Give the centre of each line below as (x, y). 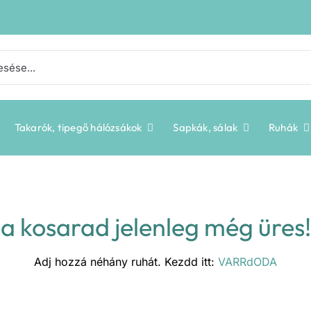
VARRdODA (247, 262)
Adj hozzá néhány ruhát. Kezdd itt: (126, 262)
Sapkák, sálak (205, 127)
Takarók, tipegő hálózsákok (78, 127)
